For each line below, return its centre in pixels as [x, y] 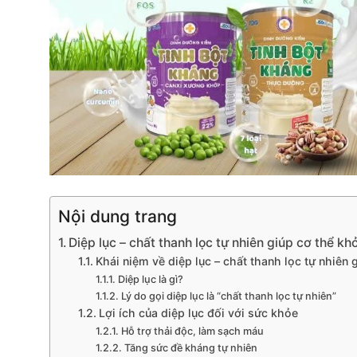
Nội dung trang [118, 217]
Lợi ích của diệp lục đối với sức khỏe [198, 313]
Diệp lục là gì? [150, 280]
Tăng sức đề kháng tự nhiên [190, 348]
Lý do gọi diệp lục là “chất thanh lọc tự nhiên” [228, 296]
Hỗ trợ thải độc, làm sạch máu [192, 331]
